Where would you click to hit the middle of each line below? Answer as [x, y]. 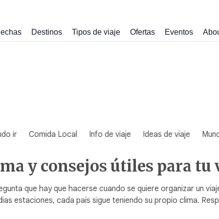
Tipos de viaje [96, 32]
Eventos [179, 32]
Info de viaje [110, 134]
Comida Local [53, 134]
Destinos [47, 32]
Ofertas [142, 32]
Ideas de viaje [166, 134]
